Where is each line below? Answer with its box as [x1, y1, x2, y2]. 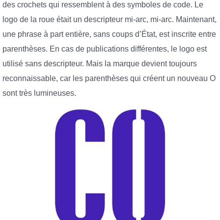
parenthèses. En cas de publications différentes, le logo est [2, 44, 207, 53]
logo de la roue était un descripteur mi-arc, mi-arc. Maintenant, [2, 15, 217, 24]
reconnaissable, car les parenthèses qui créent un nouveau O [2, 74, 216, 82]
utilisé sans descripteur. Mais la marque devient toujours [2, 59, 197, 68]
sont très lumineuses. [2, 88, 76, 97]
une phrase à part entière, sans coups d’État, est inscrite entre [2, 29, 216, 38]
